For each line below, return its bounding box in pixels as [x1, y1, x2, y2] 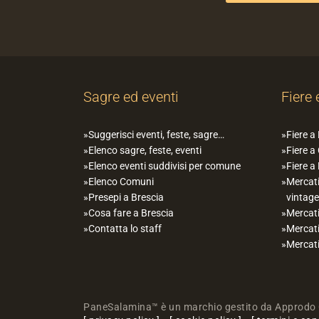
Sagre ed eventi [83, 88, 179, 106]
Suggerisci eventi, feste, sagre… [88, 129, 224, 141]
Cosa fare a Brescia [88, 207, 174, 219]
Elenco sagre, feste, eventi [88, 145, 202, 157]
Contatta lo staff [88, 223, 162, 235]
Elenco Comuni [88, 176, 154, 188]
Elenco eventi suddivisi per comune [88, 160, 241, 172]
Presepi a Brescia [88, 192, 164, 204]
